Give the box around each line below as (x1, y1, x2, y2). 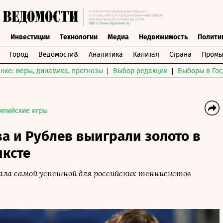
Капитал (132, 50, 159, 59)
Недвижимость (138, 33, 188, 41)
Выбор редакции (113, 67, 168, 75)
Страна (169, 50, 192, 59)
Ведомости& (38, 50, 79, 59)
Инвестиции (10, 33, 50, 41)
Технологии (59, 33, 98, 41)
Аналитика (88, 50, 123, 59)
